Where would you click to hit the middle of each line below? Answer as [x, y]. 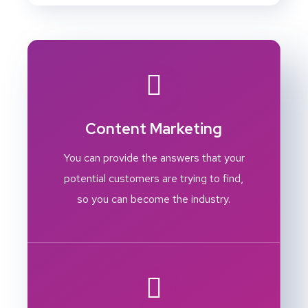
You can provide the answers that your [154, 158]
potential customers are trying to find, [154, 179]
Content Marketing [154, 129]
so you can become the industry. [154, 199]
